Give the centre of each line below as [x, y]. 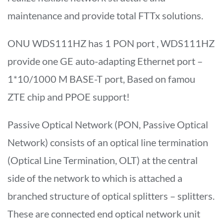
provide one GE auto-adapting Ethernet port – [105, 61]
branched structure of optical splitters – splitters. [111, 195]
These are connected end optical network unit [104, 213]
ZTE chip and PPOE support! [69, 96]
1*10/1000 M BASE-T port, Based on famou [101, 79]
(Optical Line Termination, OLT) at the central [103, 160]
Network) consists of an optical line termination [108, 142]
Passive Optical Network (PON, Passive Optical [108, 124]
